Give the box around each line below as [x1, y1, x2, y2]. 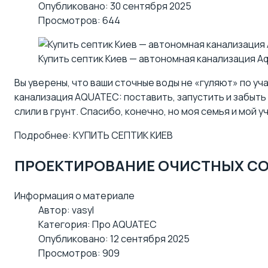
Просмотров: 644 [38, 13, 120, 27]
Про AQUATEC [92, 217, 157, 231]
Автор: [38, 203, 72, 217]
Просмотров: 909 [38, 246, 120, 260]
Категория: [38, 217, 92, 231]
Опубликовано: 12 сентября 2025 [38, 232, 190, 245]
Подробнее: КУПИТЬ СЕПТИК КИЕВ [14, 128, 173, 142]
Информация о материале [14, 188, 135, 202]
